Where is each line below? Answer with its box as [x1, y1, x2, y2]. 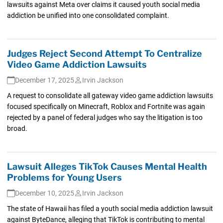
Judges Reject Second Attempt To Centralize [6, 48, 202, 59]
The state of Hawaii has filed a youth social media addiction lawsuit [6, 204, 213, 213]
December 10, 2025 [14, 189, 74, 197]
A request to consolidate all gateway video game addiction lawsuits [6, 91, 213, 100]
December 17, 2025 [14, 76, 74, 84]
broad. [6, 124, 27, 132]
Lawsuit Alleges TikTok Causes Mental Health [6, 161, 207, 172]
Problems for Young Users [6, 172, 122, 183]
